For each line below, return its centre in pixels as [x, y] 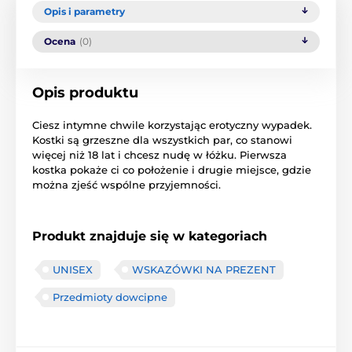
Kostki [48, 139]
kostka [49, 169]
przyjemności [183, 184]
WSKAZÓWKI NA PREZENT [204, 269]
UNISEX [73, 269]
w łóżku [214, 154]
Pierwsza [263, 154]
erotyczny [234, 125]
